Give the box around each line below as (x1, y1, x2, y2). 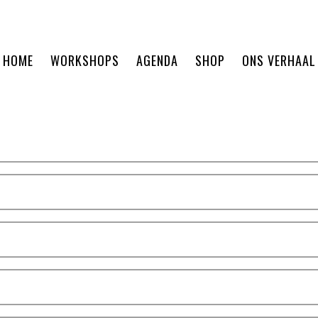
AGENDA (136, 51, 178, 70)
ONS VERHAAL (242, 51, 316, 70)
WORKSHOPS (50, 51, 119, 70)
